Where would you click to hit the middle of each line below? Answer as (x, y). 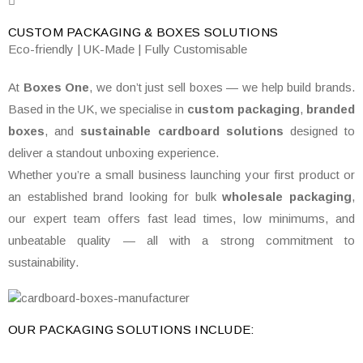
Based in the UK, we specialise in (98, 109)
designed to (319, 131)
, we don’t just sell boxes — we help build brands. (222, 87)
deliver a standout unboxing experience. (113, 153)
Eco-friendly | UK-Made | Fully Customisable (128, 49)
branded (331, 109)
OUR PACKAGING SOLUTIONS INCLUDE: (131, 329)
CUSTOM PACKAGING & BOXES (105, 32)
